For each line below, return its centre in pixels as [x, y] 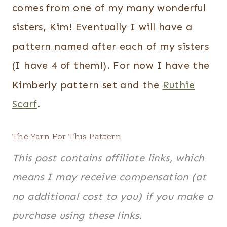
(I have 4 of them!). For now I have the [111, 65]
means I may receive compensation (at [109, 177]
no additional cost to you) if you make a [112, 196]
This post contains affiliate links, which [108, 158]
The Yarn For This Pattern [67, 136]
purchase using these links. [77, 215]
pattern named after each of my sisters [111, 46]
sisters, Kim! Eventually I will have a [102, 27]
